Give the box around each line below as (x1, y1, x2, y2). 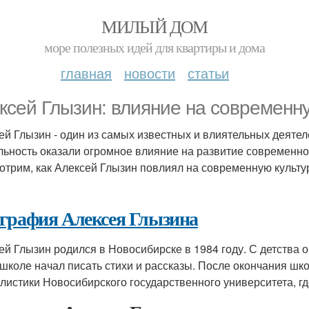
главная (61, 63, 112, 83)
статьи (188, 63, 229, 83)
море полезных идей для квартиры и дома (44, 38, 265, 57)
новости (124, 63, 175, 83)
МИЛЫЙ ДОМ (101, 14, 208, 38)
